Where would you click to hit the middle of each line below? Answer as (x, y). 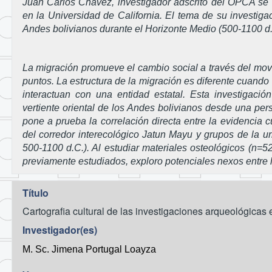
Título (35, 192)
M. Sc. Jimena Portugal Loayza (89, 250)
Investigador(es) (59, 229)
